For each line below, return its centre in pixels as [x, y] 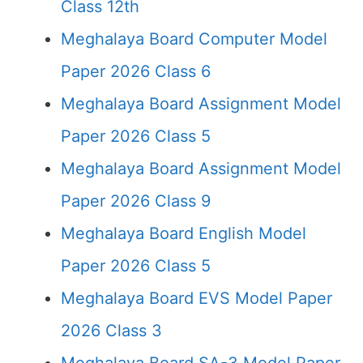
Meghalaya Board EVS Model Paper [196, 298]
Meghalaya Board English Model [184, 233]
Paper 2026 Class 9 [136, 201]
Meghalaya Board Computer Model [194, 39]
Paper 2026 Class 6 [136, 71]
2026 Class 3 [111, 331]
